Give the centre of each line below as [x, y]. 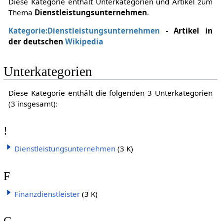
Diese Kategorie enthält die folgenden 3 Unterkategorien [110, 92]
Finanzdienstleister [47, 194]
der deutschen [37, 42]
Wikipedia [84, 42]
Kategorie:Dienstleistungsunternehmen [84, 31]
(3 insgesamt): [33, 103]
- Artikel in [186, 31]
